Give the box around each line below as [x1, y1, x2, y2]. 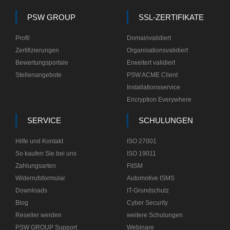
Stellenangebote [15, 71, 62, 79]
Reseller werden [15, 212, 62, 219]
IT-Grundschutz [127, 187, 169, 194]
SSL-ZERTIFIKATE [139, 13, 204, 22]
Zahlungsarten [15, 162, 56, 169]
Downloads [15, 187, 47, 194]
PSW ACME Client [127, 71, 178, 79]
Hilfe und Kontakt [15, 138, 63, 145]
